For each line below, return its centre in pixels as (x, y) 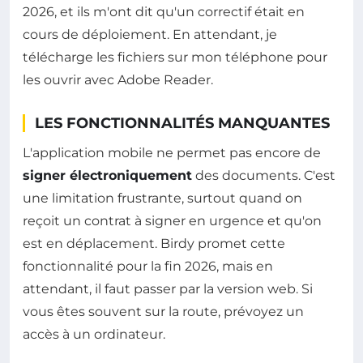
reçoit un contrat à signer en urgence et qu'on (172, 220)
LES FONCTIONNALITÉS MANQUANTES (182, 123)
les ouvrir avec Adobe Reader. (118, 79)
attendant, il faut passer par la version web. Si (168, 288)
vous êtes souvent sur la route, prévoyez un (163, 311)
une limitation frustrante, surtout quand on (162, 198)
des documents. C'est (264, 175)
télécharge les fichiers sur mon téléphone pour (175, 57)
